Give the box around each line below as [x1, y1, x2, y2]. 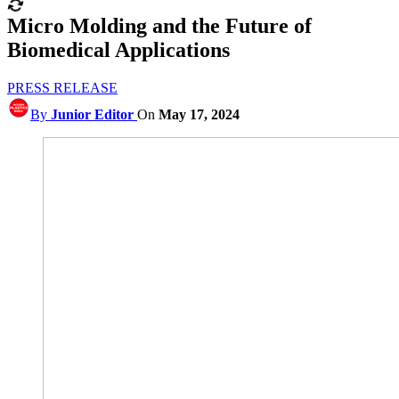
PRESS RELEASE [7, 79, 118, 95]
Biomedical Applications [7, 37, 230, 61]
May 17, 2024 [159, 106, 240, 122]
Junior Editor [51, 106, 134, 122]
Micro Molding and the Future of [7, 13, 312, 37]
